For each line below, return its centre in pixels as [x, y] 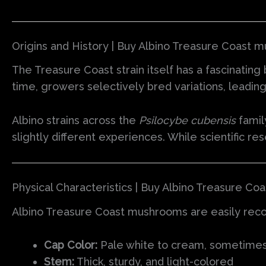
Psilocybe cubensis [187, 121]
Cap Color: [71, 245]
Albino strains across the [75, 121]
